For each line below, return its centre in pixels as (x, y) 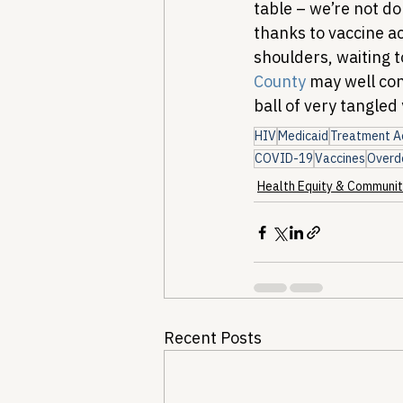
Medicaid (303, 136)
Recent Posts (213, 338)
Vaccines (340, 158)
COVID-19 (284, 158)
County (280, 81)
